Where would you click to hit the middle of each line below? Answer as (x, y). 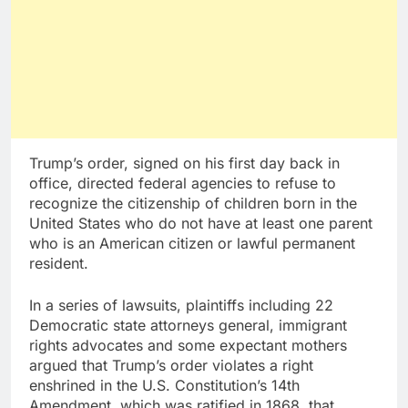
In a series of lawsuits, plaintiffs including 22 (181, 306)
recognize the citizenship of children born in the (193, 204)
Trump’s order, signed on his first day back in (184, 163)
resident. (59, 264)
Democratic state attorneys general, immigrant (188, 326)
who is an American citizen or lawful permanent (192, 244)
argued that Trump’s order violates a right (171, 366)
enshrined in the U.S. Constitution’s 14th (164, 386)
